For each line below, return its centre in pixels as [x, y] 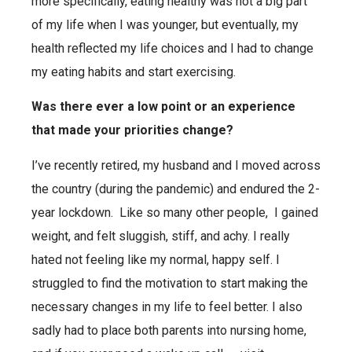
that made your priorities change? [134, 130]
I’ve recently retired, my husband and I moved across [176, 165]
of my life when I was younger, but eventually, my [165, 24]
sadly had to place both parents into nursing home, [169, 330]
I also [287, 306]
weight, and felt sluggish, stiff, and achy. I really [161, 236]
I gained [296, 212]
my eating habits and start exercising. [134, 71]
